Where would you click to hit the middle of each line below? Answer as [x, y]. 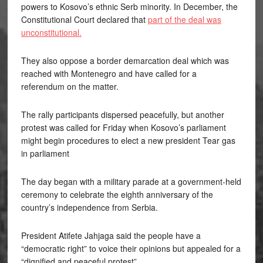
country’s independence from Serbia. [89, 207]
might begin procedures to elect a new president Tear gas [128, 140]
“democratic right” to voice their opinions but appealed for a [131, 248]
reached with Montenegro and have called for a [109, 73]
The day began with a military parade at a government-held [131, 181]
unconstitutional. [51, 32]
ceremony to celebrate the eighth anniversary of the [117, 194]
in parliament [45, 153]
